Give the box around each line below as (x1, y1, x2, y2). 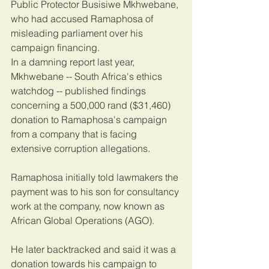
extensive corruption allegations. (11, 142, 150, 155)
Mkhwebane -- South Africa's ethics (11, 70, 165, 83)
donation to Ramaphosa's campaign (11, 113, 169, 126)
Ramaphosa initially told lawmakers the (11, 171, 181, 184)
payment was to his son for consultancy (11, 186, 181, 198)
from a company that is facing (11, 128, 139, 141)
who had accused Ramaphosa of (11, 13, 156, 25)
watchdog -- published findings (11, 85, 148, 97)
